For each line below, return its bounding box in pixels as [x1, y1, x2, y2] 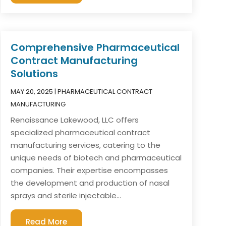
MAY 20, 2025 [10, 87, 53, 97]
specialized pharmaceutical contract [10, 127, 150, 138]
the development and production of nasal [10, 178, 169, 189]
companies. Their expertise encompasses [10, 165, 168, 176]
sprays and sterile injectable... [10, 190, 121, 201]
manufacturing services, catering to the [10, 140, 160, 151]
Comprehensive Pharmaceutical [10, 40, 180, 55]
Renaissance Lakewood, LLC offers [10, 115, 139, 126]
